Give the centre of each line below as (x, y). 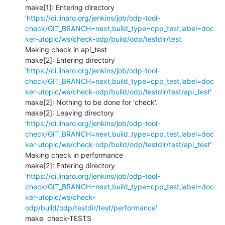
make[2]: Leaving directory (70, 113)
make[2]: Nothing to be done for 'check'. (91, 102)
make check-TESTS (58, 218)
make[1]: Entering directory (70, 7)
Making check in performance (74, 155)
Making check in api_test (66, 49)
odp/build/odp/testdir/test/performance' (91, 207)
